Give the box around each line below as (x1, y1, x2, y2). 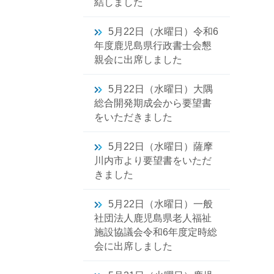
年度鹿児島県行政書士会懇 (94, 40, 212, 51)
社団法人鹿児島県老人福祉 (94, 213, 212, 223)
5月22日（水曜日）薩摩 (108, 141, 213, 152)
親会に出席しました (94, 54, 182, 65)
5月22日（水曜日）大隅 (108, 84, 213, 94)
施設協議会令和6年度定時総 (94, 227, 217, 237)
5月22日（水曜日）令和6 (108, 26, 218, 37)
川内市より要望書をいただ (94, 155, 212, 166)
